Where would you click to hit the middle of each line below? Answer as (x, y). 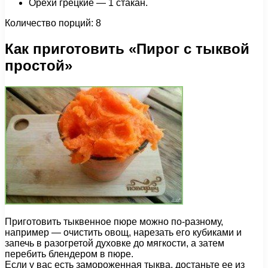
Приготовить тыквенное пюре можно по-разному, (114, 222)
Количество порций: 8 (53, 23)
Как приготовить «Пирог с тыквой (127, 49)
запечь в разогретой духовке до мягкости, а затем (115, 243)
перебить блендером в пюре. (69, 254)
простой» (39, 66)
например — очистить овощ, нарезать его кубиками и (123, 233)
